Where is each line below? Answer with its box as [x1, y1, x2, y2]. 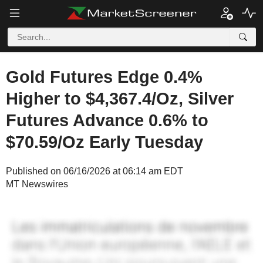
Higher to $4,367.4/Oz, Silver [6, 89, 234, 108]
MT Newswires [6, 179, 68, 189]
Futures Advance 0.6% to [6, 111, 208, 130]
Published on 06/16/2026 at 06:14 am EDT [6, 166, 183, 176]
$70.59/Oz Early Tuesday [6, 133, 203, 151]
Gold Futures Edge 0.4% [6, 68, 203, 86]
